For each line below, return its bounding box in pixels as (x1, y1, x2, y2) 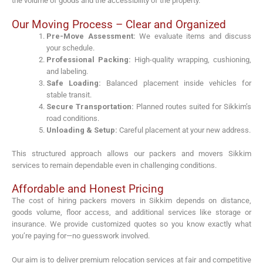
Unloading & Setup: (46, 126, 117, 135)
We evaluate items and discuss (135, 32, 251, 41)
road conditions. (46, 114, 99, 123)
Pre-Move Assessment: (46, 32, 136, 41)
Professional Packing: (46, 55, 131, 65)
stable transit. (46, 90, 92, 100)
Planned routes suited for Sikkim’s (134, 102, 251, 112)
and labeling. (46, 67, 88, 76)
